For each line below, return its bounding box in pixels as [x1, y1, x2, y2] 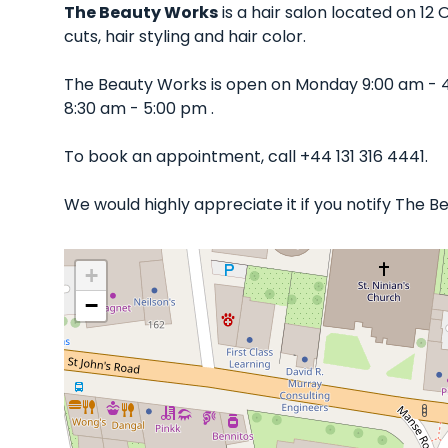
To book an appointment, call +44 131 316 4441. [64, 145, 428, 168]
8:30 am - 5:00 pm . [64, 97, 214, 120]
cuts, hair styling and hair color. [64, 25, 306, 48]
